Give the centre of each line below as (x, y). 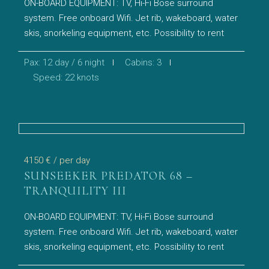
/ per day (72, 160)
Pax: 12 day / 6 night (65, 62)
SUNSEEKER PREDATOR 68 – (109, 176)
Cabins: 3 (144, 62)
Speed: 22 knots (66, 77)
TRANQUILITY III (76, 191)
